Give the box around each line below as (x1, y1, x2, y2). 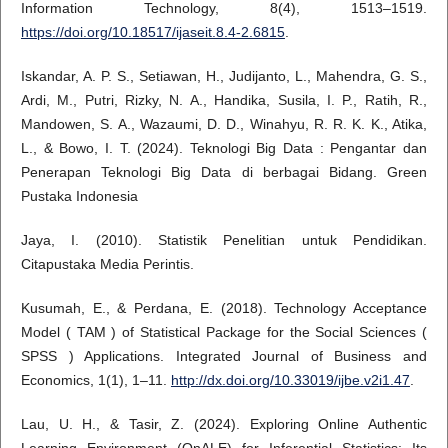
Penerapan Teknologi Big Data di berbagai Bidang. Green (20, 164, 428, 181)
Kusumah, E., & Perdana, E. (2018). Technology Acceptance (20, 300, 428, 317)
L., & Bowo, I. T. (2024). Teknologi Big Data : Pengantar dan (20, 140, 428, 157)
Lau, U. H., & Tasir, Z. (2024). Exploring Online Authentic (20, 416, 428, 433)
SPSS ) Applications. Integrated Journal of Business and (20, 348, 428, 365)
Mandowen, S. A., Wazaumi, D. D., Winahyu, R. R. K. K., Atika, (20, 116, 428, 133)
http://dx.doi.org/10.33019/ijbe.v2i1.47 (170, 372, 410, 389)
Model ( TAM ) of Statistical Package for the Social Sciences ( (20, 324, 428, 341)
